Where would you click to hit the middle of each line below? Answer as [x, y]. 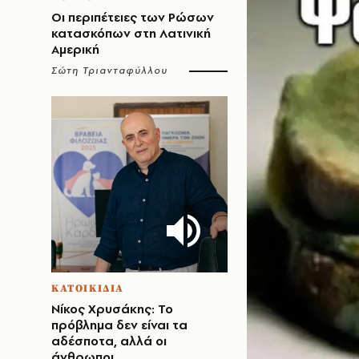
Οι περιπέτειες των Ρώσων [133, 17]
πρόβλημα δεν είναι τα [119, 325]
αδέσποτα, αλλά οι [109, 341]
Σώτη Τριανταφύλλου [110, 71]
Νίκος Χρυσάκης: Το [112, 309]
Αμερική [75, 49]
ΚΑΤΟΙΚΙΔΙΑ [88, 288]
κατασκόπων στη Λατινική [131, 33]
